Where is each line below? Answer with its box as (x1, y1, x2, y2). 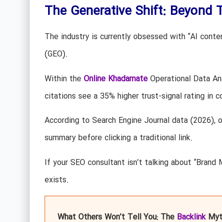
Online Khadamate (83, 72, 148, 85)
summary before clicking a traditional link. (44, 132, 193, 145)
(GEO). (44, 48, 68, 61)
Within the (44, 72, 84, 85)
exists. (44, 173, 69, 186)
